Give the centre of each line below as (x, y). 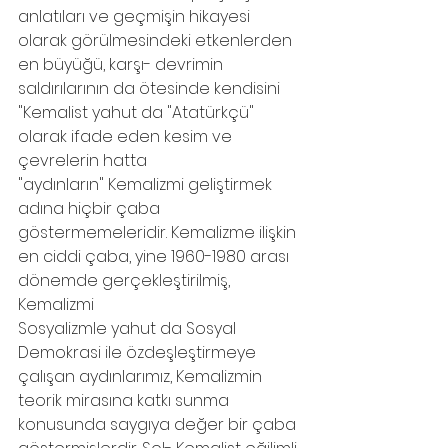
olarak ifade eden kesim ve (127, 136)
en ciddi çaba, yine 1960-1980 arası (155, 256)
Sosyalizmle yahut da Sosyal (129, 328)
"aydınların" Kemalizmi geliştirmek (147, 184)
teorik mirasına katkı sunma (125, 400)
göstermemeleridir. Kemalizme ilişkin (159, 232)
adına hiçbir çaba (91, 208)
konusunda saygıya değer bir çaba (159, 424)
